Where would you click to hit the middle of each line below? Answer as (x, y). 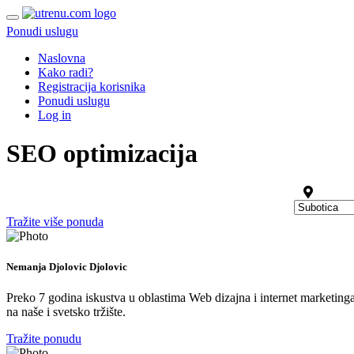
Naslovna (62, 58)
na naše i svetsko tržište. (66, 312)
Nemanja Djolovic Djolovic (67, 267)
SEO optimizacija (102, 154)
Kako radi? (66, 72)
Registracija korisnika (92, 87)
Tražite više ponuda (55, 221)
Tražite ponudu (44, 339)
